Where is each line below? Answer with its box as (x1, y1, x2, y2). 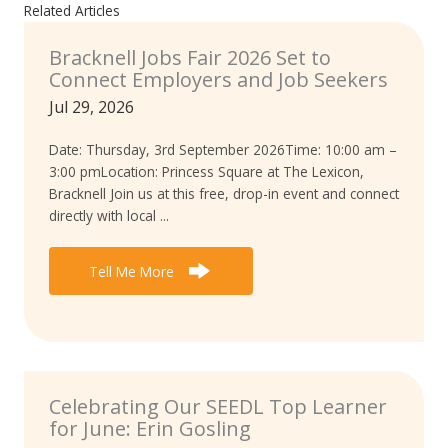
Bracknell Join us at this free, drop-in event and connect (49, 183, 399, 203)
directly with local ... (49, 205, 169, 225)
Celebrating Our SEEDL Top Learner (49, 393, 387, 421)
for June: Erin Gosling (49, 415, 251, 443)
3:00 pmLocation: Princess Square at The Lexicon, (49, 161, 364, 181)
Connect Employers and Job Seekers (49, 66, 388, 94)
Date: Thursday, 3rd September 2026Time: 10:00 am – (49, 139, 397, 159)
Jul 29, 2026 (49, 96, 134, 119)
